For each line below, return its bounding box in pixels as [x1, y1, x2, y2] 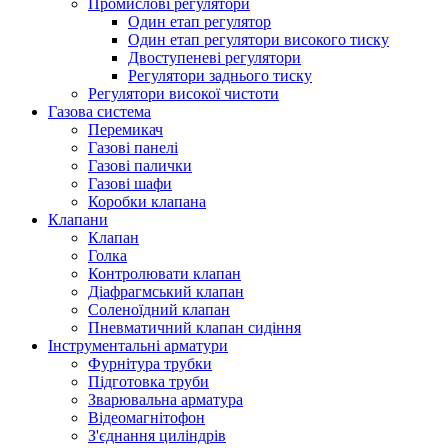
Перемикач [88, 120, 163, 138]
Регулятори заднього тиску [128, 66, 312, 84]
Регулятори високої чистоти [88, 84, 279, 102]
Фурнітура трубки [88, 354, 212, 372]
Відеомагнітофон [88, 408, 205, 426]
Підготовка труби [88, 372, 209, 390]
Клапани [48, 210, 108, 228]
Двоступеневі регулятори [128, 48, 301, 66]
